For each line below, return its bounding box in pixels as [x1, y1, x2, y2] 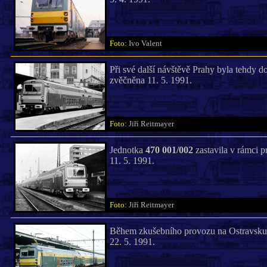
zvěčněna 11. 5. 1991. [109, 75, 192, 85]
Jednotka [109, 145, 145, 155]
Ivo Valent [128, 39, 167, 48]
